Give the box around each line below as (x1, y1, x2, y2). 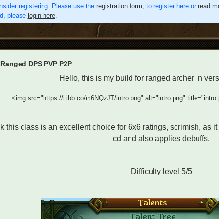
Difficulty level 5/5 (131, 167, 192, 175)
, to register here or (142, 2, 198, 10)
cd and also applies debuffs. (113, 134, 210, 143)
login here (27, 12, 55, 19)
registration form (96, 2, 142, 10)
